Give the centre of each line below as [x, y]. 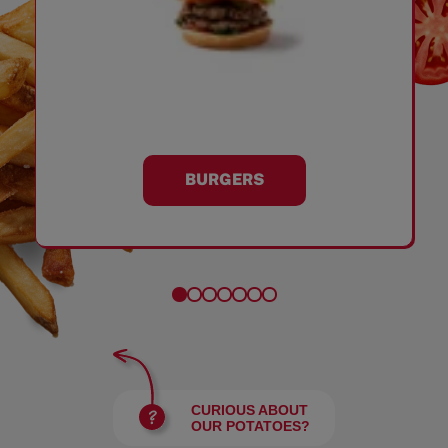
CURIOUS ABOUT [249, 409]
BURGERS [224, 180]
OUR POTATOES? [250, 425]
